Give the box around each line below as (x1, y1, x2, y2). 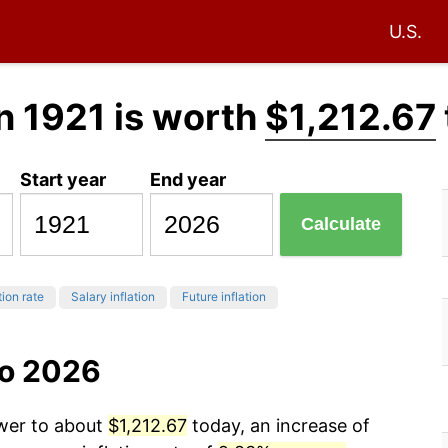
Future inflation (182, 289, 266, 305)
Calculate (301, 214, 382, 235)
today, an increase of (187, 415, 370, 437)
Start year (20, 168, 107, 190)
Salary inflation (71, 289, 155, 305)
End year (150, 168, 227, 190)
